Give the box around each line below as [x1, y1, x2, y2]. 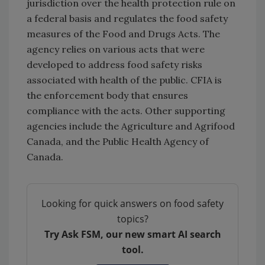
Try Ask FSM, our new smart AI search [44, 227, 221, 241]
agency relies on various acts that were [27, 43, 205, 55]
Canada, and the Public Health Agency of [27, 135, 209, 147]
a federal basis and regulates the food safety [27, 12, 228, 24]
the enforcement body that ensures [27, 89, 188, 101]
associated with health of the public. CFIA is [27, 73, 222, 86]
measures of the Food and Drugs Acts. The [27, 27, 220, 40]
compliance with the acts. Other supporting [27, 104, 225, 117]
